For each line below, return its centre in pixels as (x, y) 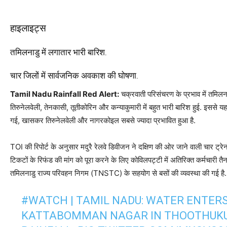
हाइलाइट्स (28, 28)
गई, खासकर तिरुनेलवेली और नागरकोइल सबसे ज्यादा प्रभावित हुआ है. (103, 121)
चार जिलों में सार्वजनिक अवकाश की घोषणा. (74, 76)
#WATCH (44, 201)
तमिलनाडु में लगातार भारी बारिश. (59, 52)
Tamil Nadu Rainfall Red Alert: (65, 94)
